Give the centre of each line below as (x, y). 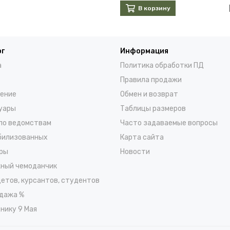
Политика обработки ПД (162, 66)
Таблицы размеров (153, 109)
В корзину (154, 8)
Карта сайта (142, 138)
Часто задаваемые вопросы (169, 123)
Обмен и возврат (149, 94)
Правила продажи (151, 80)
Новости (135, 152)
